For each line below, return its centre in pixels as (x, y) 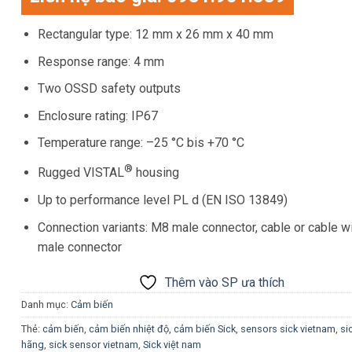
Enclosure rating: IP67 (98, 115)
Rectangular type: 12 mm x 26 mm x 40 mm (156, 35)
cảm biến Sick (205, 329)
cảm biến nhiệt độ (129, 329)
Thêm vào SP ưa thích (224, 283)
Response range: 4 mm (101, 61)
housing (156, 173)
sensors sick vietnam (288, 329)
